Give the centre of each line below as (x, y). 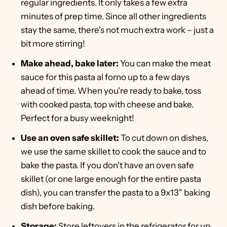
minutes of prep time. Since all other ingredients (113, 16)
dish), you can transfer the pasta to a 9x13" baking (116, 192)
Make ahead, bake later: (70, 63)
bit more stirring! (53, 43)
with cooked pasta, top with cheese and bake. (107, 104)
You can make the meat (165, 63)
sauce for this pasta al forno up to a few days (105, 77)
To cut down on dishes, (164, 138)
